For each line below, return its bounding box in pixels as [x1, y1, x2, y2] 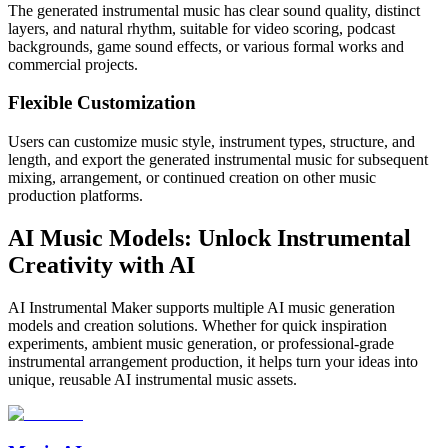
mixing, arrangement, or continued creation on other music [8, 169, 376, 187]
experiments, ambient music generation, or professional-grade [8, 334, 394, 352]
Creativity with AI [8, 252, 195, 279]
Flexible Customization [8, 92, 196, 114]
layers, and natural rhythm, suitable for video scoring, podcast [8, 19, 395, 37]
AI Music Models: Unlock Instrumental [8, 225, 411, 252]
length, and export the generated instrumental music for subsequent [8, 151, 428, 169]
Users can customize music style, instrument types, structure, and [8, 133, 415, 151]
